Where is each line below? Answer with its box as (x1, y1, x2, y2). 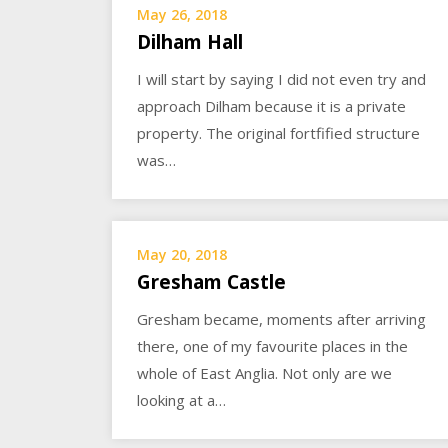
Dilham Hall (137, 28, 243, 55)
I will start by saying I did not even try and (137, 68, 426, 89)
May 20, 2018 (137, 245, 227, 265)
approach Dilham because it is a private (137, 95, 406, 116)
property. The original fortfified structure (137, 122, 420, 143)
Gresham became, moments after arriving (137, 309, 426, 330)
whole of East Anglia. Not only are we (137, 363, 392, 384)
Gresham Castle (137, 269, 286, 296)
